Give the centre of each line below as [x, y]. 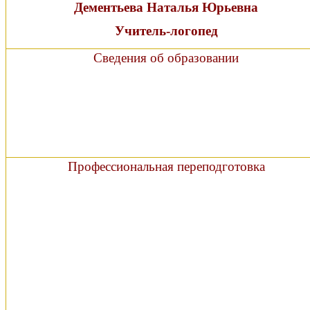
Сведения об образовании [166, 58]
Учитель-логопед [166, 31]
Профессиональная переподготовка [166, 167]
